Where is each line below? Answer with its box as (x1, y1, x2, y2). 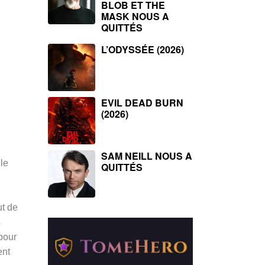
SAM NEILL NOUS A (101, 149, 192, 163)
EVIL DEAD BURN (101, 96, 183, 109)
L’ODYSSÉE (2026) (101, 43, 184, 56)
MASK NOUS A (101, 9, 169, 23)
